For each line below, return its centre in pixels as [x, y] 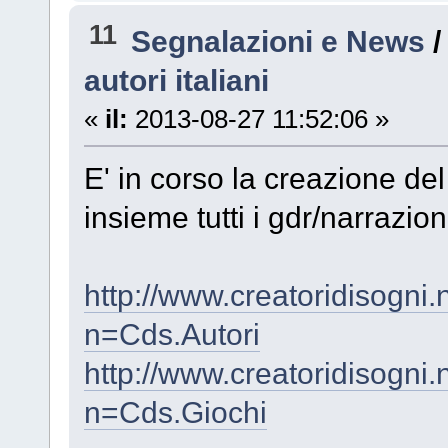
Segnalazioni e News [278, 40]
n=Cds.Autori [171, 333]
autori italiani [176, 79]
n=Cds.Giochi [175, 411]
